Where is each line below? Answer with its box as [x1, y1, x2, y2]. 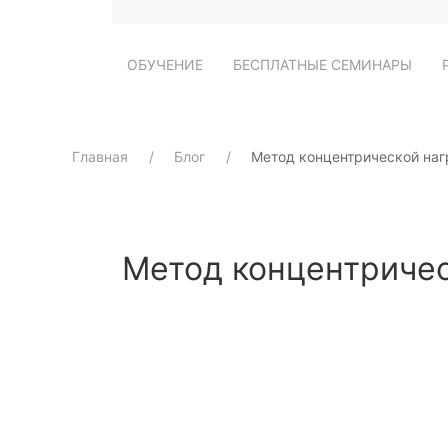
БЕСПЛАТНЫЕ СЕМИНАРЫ [233, 55, 412, 73]
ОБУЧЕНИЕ [127, 55, 203, 73]
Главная [72, 148, 128, 165]
